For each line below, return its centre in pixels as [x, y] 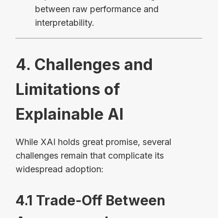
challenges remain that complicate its [90, 155]
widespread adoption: [60, 169]
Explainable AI [70, 114]
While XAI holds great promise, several [93, 142]
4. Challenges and [84, 65]
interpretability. [65, 22]
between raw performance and [97, 9]
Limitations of [68, 90]
